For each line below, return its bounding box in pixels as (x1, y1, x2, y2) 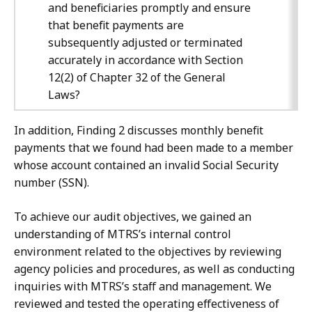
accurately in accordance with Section (48, 52, 243, 68)
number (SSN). (14, 175, 89, 191)
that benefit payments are (48, 17, 184, 33)
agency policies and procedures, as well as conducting (14, 261, 295, 277)
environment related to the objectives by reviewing (14, 244, 281, 260)
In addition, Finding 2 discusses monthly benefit (14, 123, 263, 139)
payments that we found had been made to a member (14, 140, 293, 156)
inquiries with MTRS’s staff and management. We (14, 279, 272, 295)
